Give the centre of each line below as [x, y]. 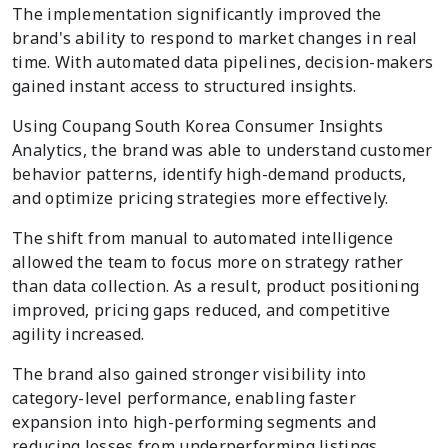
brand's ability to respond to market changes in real [215, 38]
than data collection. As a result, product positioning [216, 286]
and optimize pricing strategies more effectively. [200, 198]
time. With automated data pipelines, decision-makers [223, 62]
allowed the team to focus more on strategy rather [208, 262]
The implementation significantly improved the [197, 14]
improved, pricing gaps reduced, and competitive [201, 310]
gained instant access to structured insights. [184, 86]
